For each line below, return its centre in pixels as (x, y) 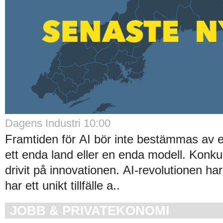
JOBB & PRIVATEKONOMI (90, 210)
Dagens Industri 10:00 (58, 123)
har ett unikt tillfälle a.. (62, 185)
